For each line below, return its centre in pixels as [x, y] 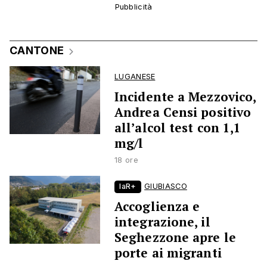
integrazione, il [162, 222]
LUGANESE [135, 77]
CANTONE [37, 51]
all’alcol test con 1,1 [178, 128]
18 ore [126, 160]
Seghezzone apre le [175, 237]
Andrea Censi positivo [183, 112]
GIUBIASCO [166, 187]
